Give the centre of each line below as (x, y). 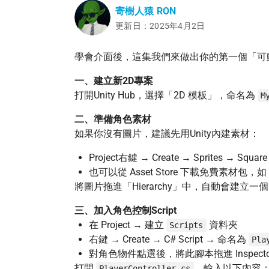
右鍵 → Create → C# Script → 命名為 (169, 239)
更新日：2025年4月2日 (160, 26)
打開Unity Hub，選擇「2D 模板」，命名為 (166, 95)
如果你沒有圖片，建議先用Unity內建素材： (167, 134)
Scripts (186, 225)
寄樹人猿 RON (146, 11)
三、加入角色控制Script (125, 210)
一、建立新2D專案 (114, 81)
